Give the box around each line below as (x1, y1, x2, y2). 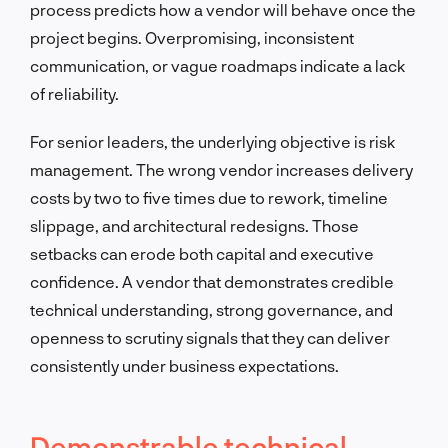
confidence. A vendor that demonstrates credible (30, 271, 394, 291)
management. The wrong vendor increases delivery (30, 159, 413, 179)
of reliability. (30, 83, 119, 103)
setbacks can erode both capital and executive (30, 243, 374, 263)
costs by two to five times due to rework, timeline (30, 187, 388, 207)
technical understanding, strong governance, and (30, 299, 393, 319)
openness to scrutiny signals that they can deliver (30, 327, 390, 347)
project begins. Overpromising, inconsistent (30, 27, 354, 47)
